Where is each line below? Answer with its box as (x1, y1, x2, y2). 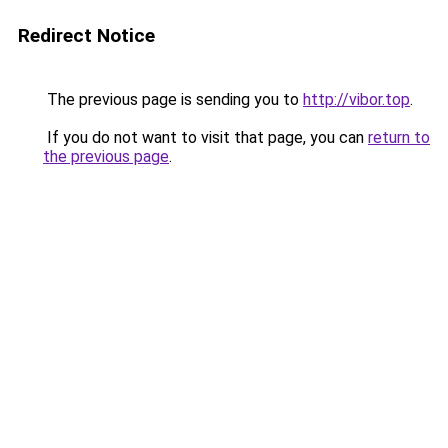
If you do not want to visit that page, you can (43, 128, 368, 147)
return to (368, 128, 430, 147)
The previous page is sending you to (43, 90, 303, 109)
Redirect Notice (18, 24, 155, 47)
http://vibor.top (303, 90, 410, 109)
